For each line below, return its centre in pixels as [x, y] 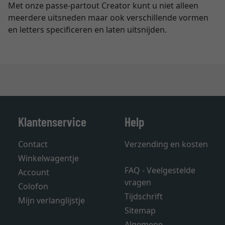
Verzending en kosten [166, 144]
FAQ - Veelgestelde [160, 170]
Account [34, 172]
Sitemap [140, 210]
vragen [138, 182]
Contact [33, 144]
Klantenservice [52, 121]
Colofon [33, 186]
